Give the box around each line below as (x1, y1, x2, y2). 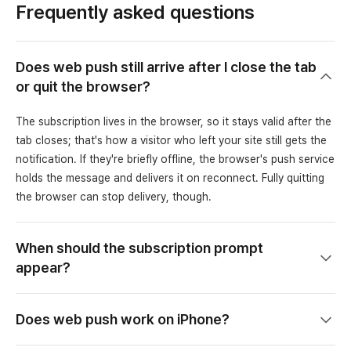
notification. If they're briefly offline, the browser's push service (16, 153, 335, 166)
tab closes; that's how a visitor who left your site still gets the (16, 134, 327, 147)
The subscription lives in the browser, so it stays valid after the (16, 115, 331, 128)
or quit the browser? (16, 78, 150, 96)
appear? (16, 259, 71, 277)
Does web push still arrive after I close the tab (16, 59, 317, 76)
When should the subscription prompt (16, 240, 263, 257)
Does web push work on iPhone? (16, 311, 230, 328)
